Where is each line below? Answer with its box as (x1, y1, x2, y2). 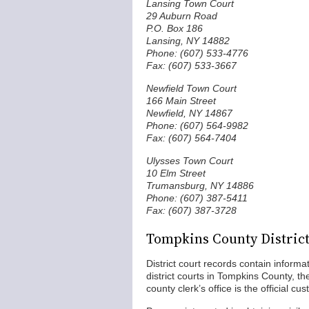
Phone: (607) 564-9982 (146, 120, 248, 131)
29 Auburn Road (146, 10, 217, 21)
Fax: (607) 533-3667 (146, 60, 237, 71)
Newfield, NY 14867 (146, 108, 232, 119)
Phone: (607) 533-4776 (146, 48, 248, 59)
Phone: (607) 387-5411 (146, 192, 248, 203)
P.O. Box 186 (146, 23, 203, 34)
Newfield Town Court (146, 83, 237, 94)
